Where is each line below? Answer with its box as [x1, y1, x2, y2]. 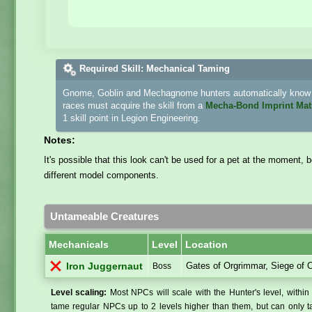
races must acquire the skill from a [62, 100, 205, 111]
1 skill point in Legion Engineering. [62, 112, 201, 123]
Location [185, 238, 228, 250]
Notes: [44, 134, 75, 146]
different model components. [44, 169, 159, 180]
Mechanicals [49, 238, 109, 250]
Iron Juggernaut [65, 260, 143, 272]
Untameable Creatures [50, 210, 159, 222]
